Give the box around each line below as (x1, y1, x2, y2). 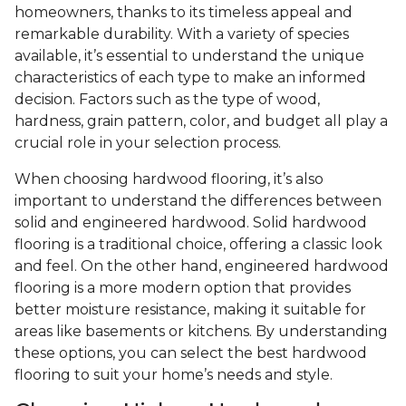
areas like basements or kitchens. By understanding (14, 323, 388, 341)
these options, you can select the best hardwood (14, 344, 367, 362)
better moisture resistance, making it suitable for (14, 301, 366, 319)
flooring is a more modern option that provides (14, 279, 351, 297)
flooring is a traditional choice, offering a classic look (14, 236, 382, 254)
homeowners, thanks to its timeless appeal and (14, 4, 353, 22)
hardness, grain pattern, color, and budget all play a (14, 112, 388, 130)
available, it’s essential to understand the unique (14, 47, 364, 65)
